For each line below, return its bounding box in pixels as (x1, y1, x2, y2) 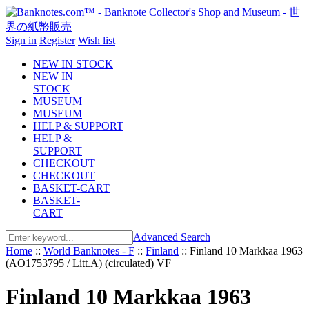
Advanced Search (133, 231, 210, 243)
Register (39, 34, 75, 46)
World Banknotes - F (43, 245, 134, 257)
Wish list (78, 34, 115, 46)
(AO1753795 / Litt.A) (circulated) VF (6, 257, 171, 269)
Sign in (6, 34, 37, 46)
